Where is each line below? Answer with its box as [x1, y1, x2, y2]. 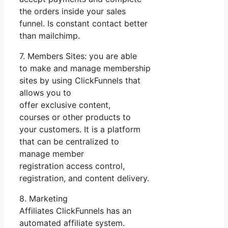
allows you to [19, 88, 71, 98]
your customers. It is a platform [19, 124, 140, 135]
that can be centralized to [19, 136, 119, 147]
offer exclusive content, [19, 100, 110, 110]
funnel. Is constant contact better [19, 18, 148, 29]
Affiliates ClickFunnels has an [19, 206, 131, 216]
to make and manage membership [19, 63, 151, 74]
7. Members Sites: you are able [19, 51, 137, 62]
